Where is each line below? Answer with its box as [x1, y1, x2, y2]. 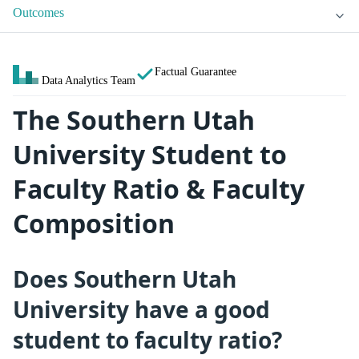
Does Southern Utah [13, 263, 236, 294]
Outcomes [13, 6, 64, 20]
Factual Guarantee [155, 65, 236, 79]
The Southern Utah [13, 103, 255, 138]
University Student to [13, 137, 287, 172]
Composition [13, 206, 175, 241]
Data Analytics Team [42, 74, 135, 87]
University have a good [13, 293, 270, 325]
